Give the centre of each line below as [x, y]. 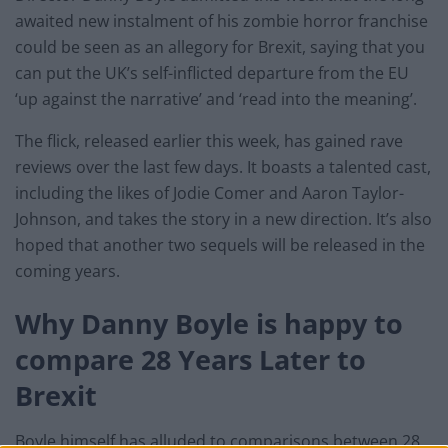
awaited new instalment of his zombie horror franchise [221, 20]
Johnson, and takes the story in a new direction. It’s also [223, 218]
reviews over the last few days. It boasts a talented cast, [223, 166]
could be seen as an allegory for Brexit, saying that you [220, 46]
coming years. [67, 270]
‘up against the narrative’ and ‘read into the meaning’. [216, 98]
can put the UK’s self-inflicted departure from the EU [212, 72]
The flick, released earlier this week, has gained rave [209, 140]
